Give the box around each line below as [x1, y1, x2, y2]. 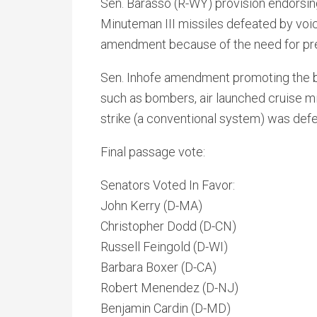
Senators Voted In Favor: [100, 178, 289, 192]
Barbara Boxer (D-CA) [100, 260, 270, 275]
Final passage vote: [100, 144, 205, 159]
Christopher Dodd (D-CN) [100, 219, 290, 234]
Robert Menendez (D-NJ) [100, 280, 292, 295]
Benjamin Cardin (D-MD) [100, 301, 287, 316]
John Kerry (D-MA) [100, 198, 267, 213]
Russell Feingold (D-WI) [100, 239, 282, 254]
